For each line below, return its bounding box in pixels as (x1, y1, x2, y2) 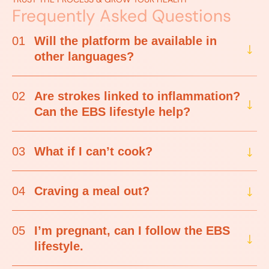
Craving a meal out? (34, 184, 150, 198)
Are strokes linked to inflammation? (34, 89, 240, 103)
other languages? (34, 50, 134, 64)
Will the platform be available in (34, 34, 217, 48)
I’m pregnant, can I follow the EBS (34, 224, 230, 238)
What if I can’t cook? (34, 145, 153, 159)
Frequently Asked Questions (12, 5, 231, 28)
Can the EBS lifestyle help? (34, 105, 190, 119)
